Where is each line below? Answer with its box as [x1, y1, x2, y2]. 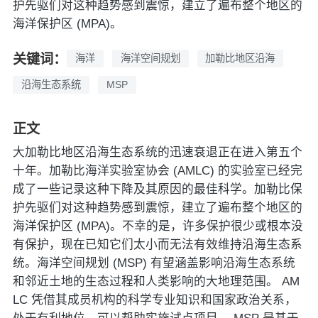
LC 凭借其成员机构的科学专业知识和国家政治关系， [12, 293, 297, 307]
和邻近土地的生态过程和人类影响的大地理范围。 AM [12, 275, 300, 289]
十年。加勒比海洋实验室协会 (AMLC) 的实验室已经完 [12, 164, 302, 178]
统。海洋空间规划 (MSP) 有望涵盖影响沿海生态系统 [12, 256, 295, 270]
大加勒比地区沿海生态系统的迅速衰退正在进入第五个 [12, 146, 302, 160]
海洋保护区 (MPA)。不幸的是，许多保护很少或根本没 [12, 219, 303, 234]
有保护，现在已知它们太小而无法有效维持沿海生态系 [12, 238, 302, 252]
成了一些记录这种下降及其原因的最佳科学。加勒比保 [12, 182, 302, 197]
